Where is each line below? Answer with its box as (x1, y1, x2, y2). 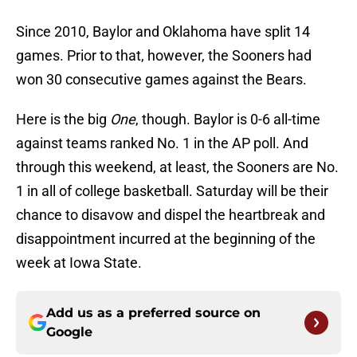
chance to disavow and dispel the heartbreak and (16, 206, 325, 224)
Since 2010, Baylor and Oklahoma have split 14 (16, 23, 310, 41)
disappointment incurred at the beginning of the (16, 230, 316, 248)
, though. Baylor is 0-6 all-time (135, 111, 320, 128)
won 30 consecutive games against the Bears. (16, 71, 307, 88)
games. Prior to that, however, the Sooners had (16, 47, 312, 65)
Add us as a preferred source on (46, 305, 261, 321)
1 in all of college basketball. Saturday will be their (16, 182, 328, 200)
